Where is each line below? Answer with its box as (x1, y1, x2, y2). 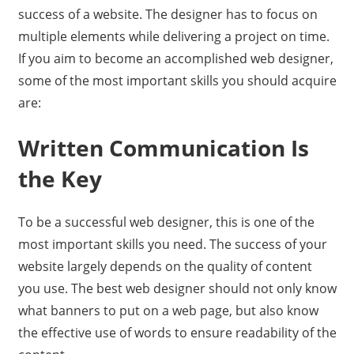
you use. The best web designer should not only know (17, 280, 337, 298)
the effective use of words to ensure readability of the (17, 324, 337, 342)
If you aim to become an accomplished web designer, (17, 50, 333, 68)
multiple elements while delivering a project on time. (17, 28, 330, 46)
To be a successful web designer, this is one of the (17, 213, 314, 232)
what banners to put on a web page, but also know (17, 302, 318, 320)
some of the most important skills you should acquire (17, 72, 337, 90)
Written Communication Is (17, 133, 309, 164)
